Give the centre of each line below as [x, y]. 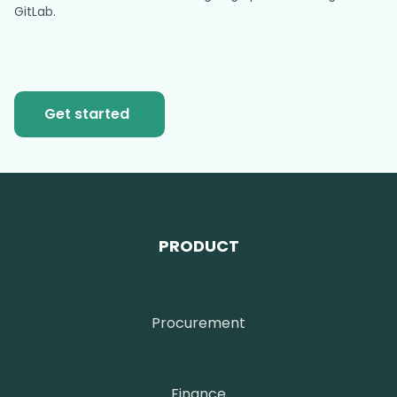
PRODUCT [198, 246]
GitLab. [35, 12]
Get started [87, 114]
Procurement [198, 323]
